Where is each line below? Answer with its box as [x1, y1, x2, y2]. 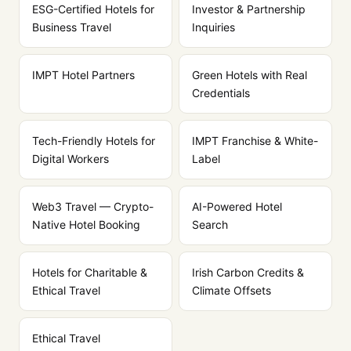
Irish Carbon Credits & [192, 266, 304, 279]
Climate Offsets [192, 284, 271, 297]
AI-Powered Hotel [192, 200, 282, 213]
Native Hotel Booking [32, 218, 140, 231]
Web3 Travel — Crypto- [32, 200, 154, 213]
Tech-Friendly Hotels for [32, 134, 155, 147]
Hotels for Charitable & [32, 266, 147, 279]
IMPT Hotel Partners [32, 68, 135, 81]
